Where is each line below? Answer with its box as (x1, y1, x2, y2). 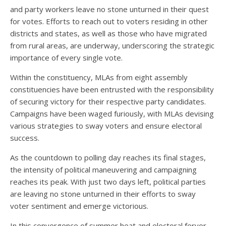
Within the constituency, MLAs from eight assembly (10, 72, 188, 82)
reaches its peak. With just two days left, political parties (10, 176, 206, 187)
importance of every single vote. (10, 52, 123, 63)
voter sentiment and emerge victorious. (10, 200, 148, 211)
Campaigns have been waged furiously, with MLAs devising (10, 108, 214, 119)
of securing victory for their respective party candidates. (10, 96, 206, 106)
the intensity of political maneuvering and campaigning (10, 164, 197, 175)
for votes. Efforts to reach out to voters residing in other (10, 16, 208, 26)
